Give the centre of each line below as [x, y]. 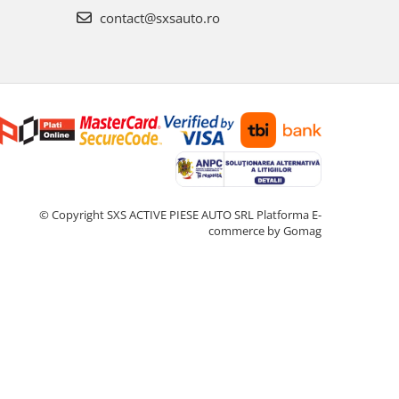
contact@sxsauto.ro [158, 17]
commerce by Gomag [265, 230]
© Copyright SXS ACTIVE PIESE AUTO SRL [148, 214]
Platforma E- [289, 214]
